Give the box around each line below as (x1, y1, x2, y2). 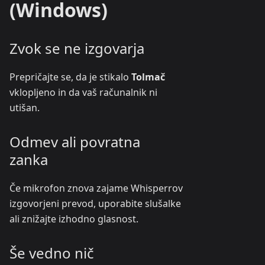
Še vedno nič (9, 243, 94, 263)
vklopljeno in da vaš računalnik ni (9, 86, 157, 99)
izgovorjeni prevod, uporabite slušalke (9, 197, 181, 210)
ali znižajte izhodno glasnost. (9, 212, 138, 225)
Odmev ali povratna (9, 132, 140, 151)
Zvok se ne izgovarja (9, 38, 144, 58)
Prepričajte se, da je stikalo (9, 70, 131, 83)
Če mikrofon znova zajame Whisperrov (9, 182, 183, 195)
